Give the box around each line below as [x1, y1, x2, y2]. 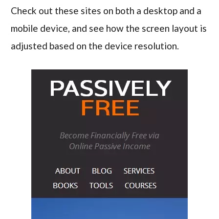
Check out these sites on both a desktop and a [11, 4, 202, 16]
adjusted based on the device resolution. [11, 40, 179, 51]
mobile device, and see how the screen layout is [11, 22, 207, 34]
